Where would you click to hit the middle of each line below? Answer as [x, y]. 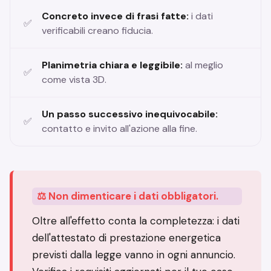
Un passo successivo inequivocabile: [130, 114]
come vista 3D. [74, 80]
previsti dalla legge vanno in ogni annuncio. [134, 255]
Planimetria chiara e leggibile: [112, 65]
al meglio [203, 65]
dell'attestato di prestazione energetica [126, 238]
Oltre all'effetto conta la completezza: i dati [136, 221]
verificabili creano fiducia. [97, 31]
